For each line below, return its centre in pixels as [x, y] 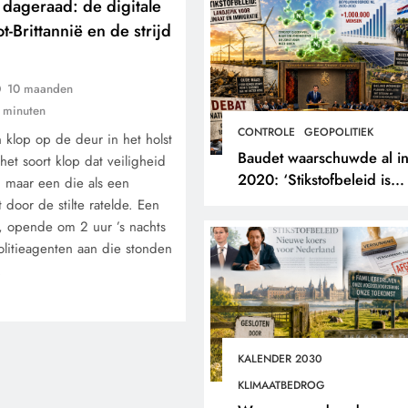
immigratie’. [275, 223]
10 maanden [41, 89]
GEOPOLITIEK [338, 132]
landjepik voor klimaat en [319, 201]
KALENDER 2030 [280, 359]
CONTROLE [266, 132]
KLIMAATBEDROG [281, 385]
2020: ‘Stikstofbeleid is [314, 179]
